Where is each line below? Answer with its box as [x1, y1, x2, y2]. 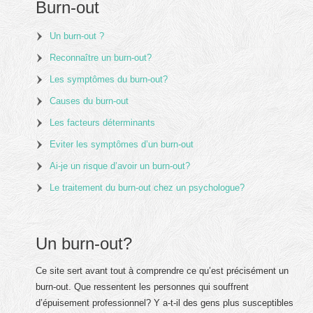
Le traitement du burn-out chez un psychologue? [50, 182, 245, 194]
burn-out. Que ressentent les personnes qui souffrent [36, 281, 249, 292]
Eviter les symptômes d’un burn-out [50, 139, 194, 150]
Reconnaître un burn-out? [50, 52, 152, 64]
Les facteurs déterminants [50, 117, 156, 129]
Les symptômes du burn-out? [50, 74, 168, 85]
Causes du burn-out [50, 96, 129, 107]
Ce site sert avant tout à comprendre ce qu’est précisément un [36, 265, 289, 276]
